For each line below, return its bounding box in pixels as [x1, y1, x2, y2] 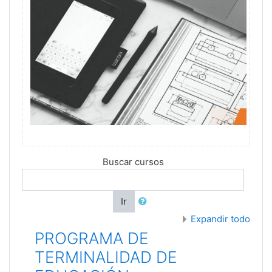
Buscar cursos [102, 155, 164, 168]
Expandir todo [191, 213, 250, 225]
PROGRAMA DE [35, 229, 149, 248]
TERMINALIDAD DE [35, 248, 177, 267]
